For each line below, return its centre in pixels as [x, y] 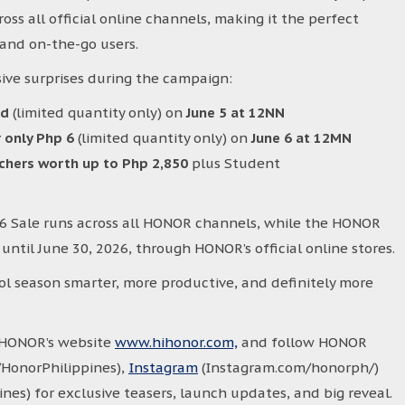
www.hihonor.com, [176, 342]
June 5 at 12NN [235, 113]
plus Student [234, 163]
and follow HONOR [302, 342]
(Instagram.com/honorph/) [288, 367]
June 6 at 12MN [301, 138]
